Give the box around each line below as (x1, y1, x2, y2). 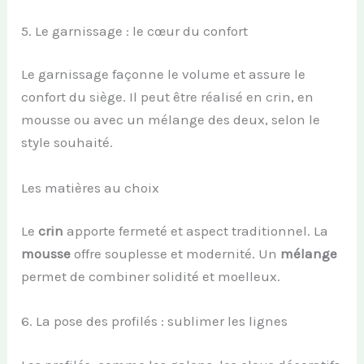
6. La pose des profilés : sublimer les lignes (21, 313, 288, 330)
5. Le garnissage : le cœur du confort (21, 22, 249, 39)
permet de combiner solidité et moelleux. (21, 268, 281, 285)
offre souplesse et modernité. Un (71, 245, 281, 262)
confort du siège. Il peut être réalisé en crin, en (21, 89, 314, 106)
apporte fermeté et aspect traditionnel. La (63, 223, 329, 240)
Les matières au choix (21, 179, 160, 196)
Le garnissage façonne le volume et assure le (21, 66, 306, 83)
